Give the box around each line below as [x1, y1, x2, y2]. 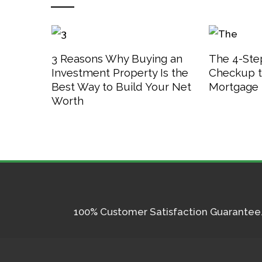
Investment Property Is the [51, 65, 188, 79]
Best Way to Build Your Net [51, 80, 191, 93]
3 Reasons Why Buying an [51, 51, 182, 65]
